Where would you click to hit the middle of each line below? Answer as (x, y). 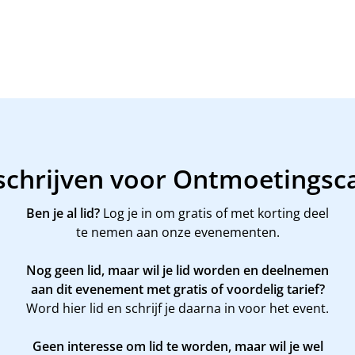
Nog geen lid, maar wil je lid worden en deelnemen (177, 270)
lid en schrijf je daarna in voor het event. (208, 308)
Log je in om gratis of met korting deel (214, 213)
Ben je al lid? (63, 213)
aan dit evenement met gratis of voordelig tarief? (177, 289)
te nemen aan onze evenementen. (177, 232)
